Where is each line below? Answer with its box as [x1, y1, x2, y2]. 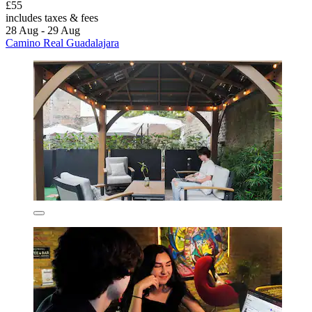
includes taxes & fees [6, 12, 98, 24]
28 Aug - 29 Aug [6, 24, 80, 37]
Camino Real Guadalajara [6, 37, 119, 49]
